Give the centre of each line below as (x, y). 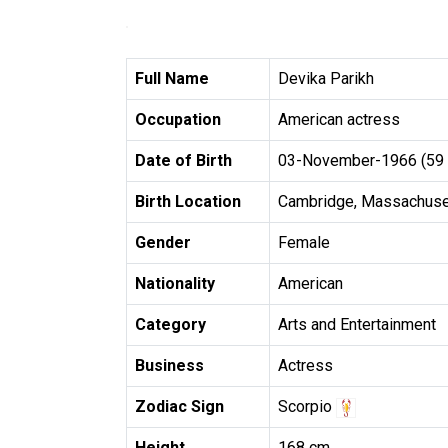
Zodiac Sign (179, 406)
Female (304, 242)
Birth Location (188, 201)
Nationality (175, 283)
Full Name (172, 78)
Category (170, 324)
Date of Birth (183, 160)
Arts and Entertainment (357, 324)
